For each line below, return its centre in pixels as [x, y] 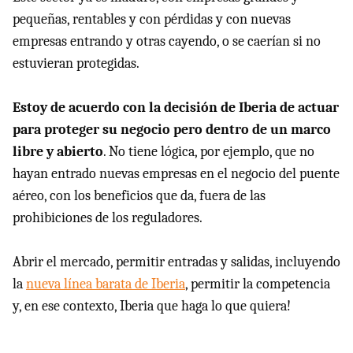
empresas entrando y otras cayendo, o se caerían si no [167, 41]
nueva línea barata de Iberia [106, 284]
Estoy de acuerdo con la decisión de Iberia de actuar [176, 107]
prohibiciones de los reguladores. [108, 217]
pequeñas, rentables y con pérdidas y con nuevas [152, 19]
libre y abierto [58, 151]
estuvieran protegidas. [76, 63]
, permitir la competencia [258, 284]
